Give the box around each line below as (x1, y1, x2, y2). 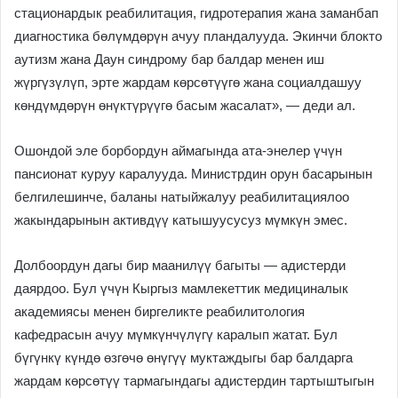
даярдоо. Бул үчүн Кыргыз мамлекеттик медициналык (14, 281, 348, 297)
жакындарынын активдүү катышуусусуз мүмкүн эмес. (14, 212, 347, 228)
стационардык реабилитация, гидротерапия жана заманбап (14, 5, 378, 21)
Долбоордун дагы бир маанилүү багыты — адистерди (14, 258, 346, 274)
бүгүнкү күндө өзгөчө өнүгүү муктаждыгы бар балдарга (14, 350, 353, 366)
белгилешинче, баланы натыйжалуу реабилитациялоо (14, 189, 349, 205)
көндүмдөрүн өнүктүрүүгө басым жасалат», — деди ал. (14, 98, 355, 114)
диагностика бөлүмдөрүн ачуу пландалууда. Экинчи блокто (14, 28, 382, 44)
